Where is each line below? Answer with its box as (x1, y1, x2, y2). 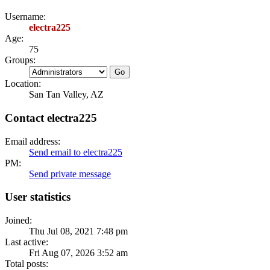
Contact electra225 (5, 111, 97, 124)
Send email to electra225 (29, 146, 122, 157)
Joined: (5, 215, 32, 226)
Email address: (5, 136, 60, 146)
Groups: (5, 55, 36, 66)
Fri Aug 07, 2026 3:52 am (29, 248, 128, 259)
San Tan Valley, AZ (29, 89, 104, 100)
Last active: (5, 237, 48, 248)
